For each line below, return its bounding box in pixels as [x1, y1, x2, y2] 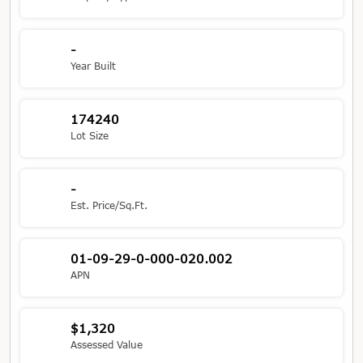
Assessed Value [70, 339, 143, 351]
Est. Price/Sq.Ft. [70, 199, 148, 211]
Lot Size [70, 130, 109, 142]
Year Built [70, 60, 117, 72]
